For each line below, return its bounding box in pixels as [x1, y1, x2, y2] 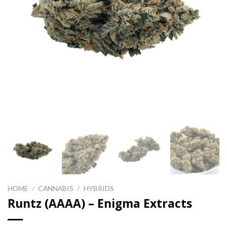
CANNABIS [38, 183, 74, 193]
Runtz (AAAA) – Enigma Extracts [8, 195, 192, 211]
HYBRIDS [83, 183, 114, 193]
